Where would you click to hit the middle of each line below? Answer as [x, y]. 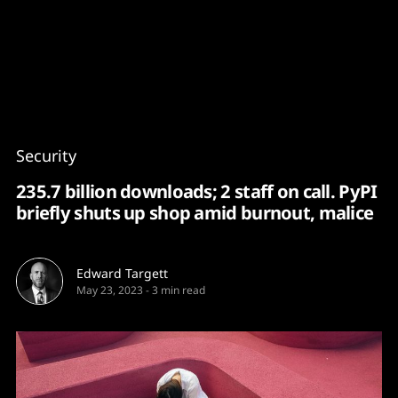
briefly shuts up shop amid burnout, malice [195, 212]
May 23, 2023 [110, 290]
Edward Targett [122, 273]
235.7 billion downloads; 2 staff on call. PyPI [197, 191]
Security [46, 155]
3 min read [179, 290]
